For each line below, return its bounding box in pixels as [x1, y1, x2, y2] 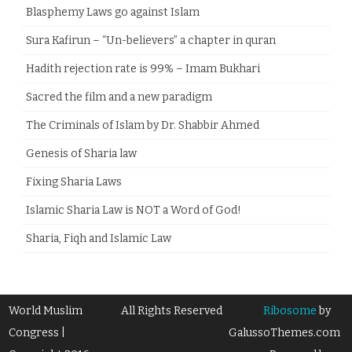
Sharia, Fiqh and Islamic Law [26, 232, 171, 246]
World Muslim [9, 304, 83, 318]
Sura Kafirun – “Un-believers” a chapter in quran [26, 34, 276, 48]
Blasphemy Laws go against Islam [26, 5, 200, 20]
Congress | [9, 326, 66, 340]
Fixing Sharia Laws [26, 175, 122, 189]
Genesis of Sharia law [26, 147, 137, 161]
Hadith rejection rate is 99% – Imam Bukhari [26, 62, 260, 76]
